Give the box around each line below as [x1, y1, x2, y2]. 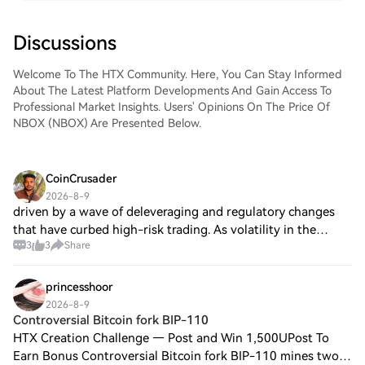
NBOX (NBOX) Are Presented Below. [13, 117, 201, 130]
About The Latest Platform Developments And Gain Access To [13, 84, 332, 97]
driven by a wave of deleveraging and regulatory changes [13, 204, 335, 219]
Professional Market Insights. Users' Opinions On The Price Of [13, 100, 330, 113]
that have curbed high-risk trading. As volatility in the [13, 222, 316, 237]
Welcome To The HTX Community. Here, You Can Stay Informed [13, 68, 342, 81]
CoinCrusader [46, 172, 117, 185]
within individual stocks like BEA [13, 258, 196, 273]
